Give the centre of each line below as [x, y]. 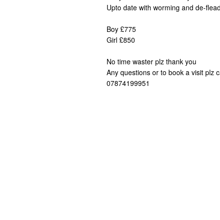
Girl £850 [121, 40]
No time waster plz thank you [151, 61]
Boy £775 [121, 29]
